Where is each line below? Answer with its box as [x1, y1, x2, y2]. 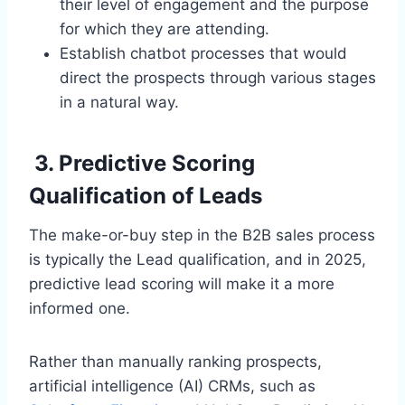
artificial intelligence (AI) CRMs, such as [29, 377, 316, 396]
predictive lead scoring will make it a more [29, 275, 334, 294]
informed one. [29, 299, 130, 318]
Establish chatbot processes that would [60, 44, 347, 63]
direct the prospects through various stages [60, 69, 376, 88]
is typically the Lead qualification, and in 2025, [29, 250, 366, 269]
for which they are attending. [60, 20, 269, 39]
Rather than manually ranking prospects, [29, 353, 322, 372]
